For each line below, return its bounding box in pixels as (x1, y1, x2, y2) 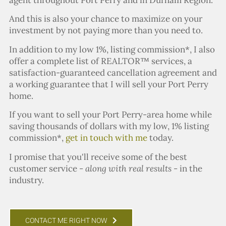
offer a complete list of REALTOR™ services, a (9, 55, 192, 67)
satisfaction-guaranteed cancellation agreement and (9, 67, 217, 78)
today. (147, 132, 174, 144)
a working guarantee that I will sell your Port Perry (9, 78, 208, 90)
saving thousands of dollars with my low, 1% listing (9, 121, 209, 132)
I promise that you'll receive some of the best (9, 151, 187, 162)
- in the (171, 162, 202, 174)
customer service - (9, 162, 85, 174)
